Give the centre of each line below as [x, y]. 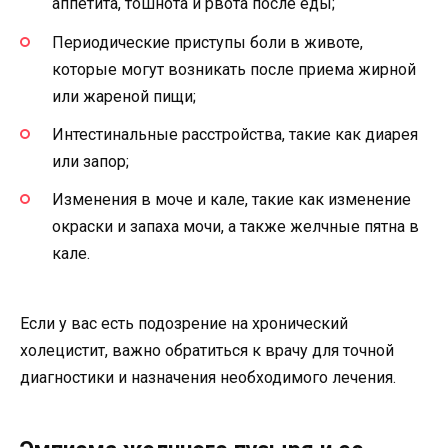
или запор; [90, 161]
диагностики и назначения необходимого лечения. [208, 378]
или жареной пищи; [124, 96]
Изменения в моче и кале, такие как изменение [231, 199]
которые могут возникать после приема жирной [234, 69]
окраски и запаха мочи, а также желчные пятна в [235, 226]
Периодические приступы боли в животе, [207, 42]
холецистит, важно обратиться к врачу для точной [207, 351]
